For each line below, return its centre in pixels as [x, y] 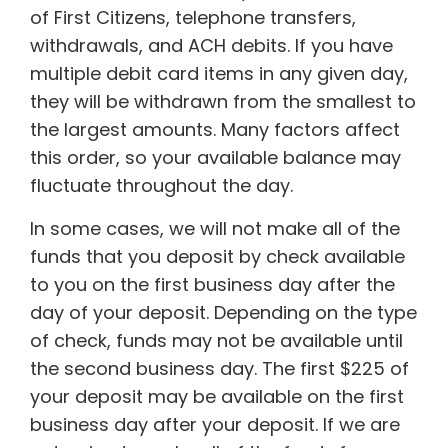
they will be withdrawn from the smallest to [223, 101]
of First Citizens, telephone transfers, [193, 17]
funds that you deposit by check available [217, 256]
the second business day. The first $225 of [219, 368]
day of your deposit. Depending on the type [223, 312]
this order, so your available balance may [215, 157]
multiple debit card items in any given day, [219, 73]
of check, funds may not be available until [216, 340]
